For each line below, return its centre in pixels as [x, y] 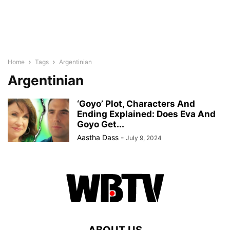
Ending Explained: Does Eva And [146, 114]
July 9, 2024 [144, 138]
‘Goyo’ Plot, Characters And [136, 104]
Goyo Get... [101, 124]
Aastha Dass [98, 137]
